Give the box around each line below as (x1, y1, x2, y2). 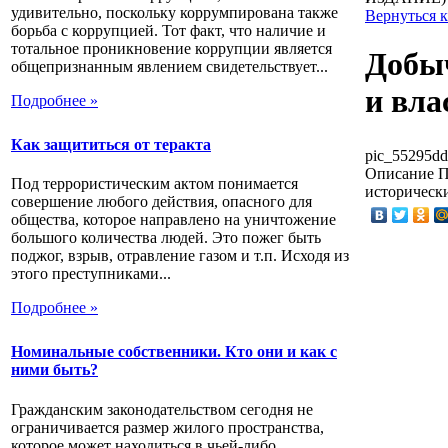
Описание (365, 164, 434, 182)
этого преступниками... (11, 265, 171, 283)
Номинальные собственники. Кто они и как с (11, 343, 337, 361)
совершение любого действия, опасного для (11, 193, 312, 211)
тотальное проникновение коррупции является (11, 39, 332, 57)
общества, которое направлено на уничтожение (11, 211, 336, 229)
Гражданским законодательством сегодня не (11, 400, 313, 418)
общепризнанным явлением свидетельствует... (11, 57, 328, 75)
